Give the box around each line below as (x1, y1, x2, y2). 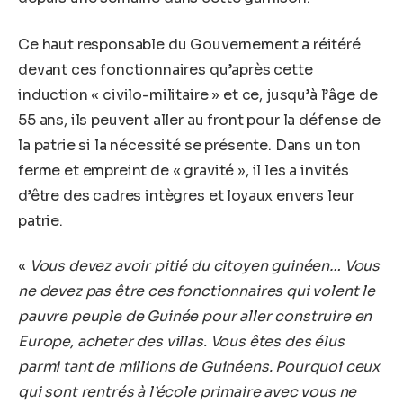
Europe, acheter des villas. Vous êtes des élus (18, 331, 345, 351)
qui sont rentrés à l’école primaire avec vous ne (18, 381, 357, 401)
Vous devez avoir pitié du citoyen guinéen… (29, 255, 341, 275)
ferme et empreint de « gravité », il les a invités (18, 160, 349, 180)
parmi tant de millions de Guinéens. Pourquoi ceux (18, 356, 381, 376)
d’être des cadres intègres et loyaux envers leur (18, 185, 355, 205)
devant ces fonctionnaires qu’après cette (18, 59, 313, 79)
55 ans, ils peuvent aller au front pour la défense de (18, 110, 381, 130)
